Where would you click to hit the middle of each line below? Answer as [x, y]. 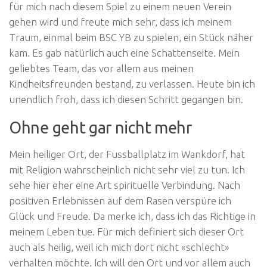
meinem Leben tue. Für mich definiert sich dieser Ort [126, 232]
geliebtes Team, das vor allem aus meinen [101, 69]
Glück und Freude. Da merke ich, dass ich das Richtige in [132, 216]
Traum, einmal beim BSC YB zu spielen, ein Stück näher [131, 38]
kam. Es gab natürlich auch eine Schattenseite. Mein [124, 53]
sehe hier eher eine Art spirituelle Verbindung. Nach [125, 185]
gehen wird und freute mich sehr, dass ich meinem [120, 22]
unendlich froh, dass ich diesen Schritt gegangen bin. [126, 100]
